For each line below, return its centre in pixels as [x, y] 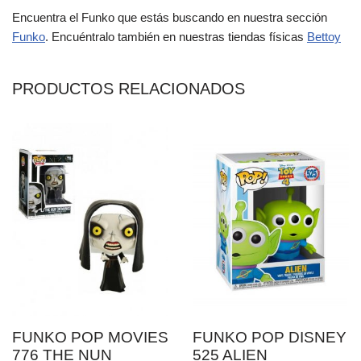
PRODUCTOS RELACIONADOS [129, 88]
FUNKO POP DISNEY [270, 337]
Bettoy [324, 36]
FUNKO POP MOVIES [90, 337]
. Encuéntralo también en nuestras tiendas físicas [176, 36]
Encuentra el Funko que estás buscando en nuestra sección [170, 17]
